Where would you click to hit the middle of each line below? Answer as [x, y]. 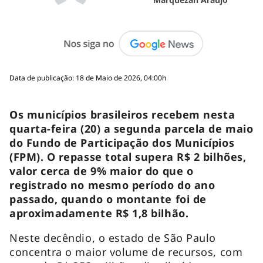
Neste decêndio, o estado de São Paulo [113, 237]
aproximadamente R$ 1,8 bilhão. [99, 213]
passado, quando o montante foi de [108, 199]
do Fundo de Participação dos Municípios [122, 142]
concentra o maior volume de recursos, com [126, 252]
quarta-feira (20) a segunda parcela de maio [131, 128]
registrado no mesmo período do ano [112, 185]
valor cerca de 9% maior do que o [102, 171]
